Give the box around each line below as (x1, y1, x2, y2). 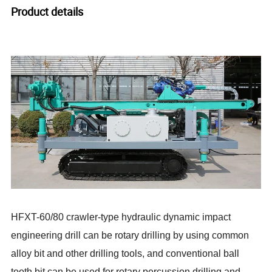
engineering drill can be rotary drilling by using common (11, 230, 250, 241)
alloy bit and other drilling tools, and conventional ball (11, 248, 240, 259)
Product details (11, 4, 259, 19)
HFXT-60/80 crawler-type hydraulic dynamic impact (11, 212, 231, 223)
